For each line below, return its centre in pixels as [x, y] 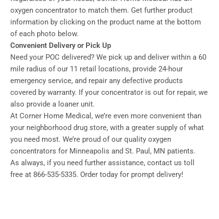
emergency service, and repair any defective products [97, 81]
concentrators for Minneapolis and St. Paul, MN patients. [103, 151]
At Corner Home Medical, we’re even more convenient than [106, 116]
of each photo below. [44, 34]
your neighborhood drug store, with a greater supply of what [107, 128]
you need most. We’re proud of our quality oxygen [91, 140]
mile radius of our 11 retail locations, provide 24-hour [97, 69]
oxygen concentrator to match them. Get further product [101, 11]
